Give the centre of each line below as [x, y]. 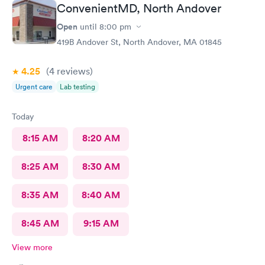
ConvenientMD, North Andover [139, 8]
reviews [72, 71]
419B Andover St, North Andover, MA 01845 [139, 42]
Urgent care [34, 87]
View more [32, 247]
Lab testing [77, 87]
